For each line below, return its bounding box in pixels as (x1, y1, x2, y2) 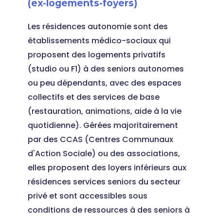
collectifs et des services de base (27, 91, 160, 103)
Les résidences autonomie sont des (27, 21, 168, 32)
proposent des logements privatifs (27, 49, 165, 60)
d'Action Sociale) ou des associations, (27, 148, 180, 159)
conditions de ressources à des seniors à (27, 204, 190, 216)
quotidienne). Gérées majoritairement (27, 120, 178, 131)
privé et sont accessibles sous (27, 190, 147, 201)
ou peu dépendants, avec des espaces (27, 77, 182, 89)
